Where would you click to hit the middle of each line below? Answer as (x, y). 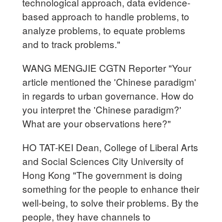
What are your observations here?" (97, 123)
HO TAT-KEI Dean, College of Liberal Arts (111, 147)
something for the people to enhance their (111, 188)
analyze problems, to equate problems (104, 30)
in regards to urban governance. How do (108, 95)
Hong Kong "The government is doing (103, 174)
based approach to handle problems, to (106, 16)
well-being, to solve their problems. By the (111, 202)
